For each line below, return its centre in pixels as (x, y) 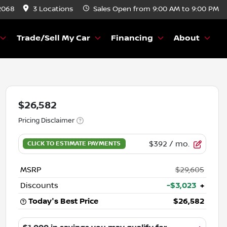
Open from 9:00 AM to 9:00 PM (166, 9)
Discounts (39, 185)
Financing (132, 38)
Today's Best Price (63, 201)
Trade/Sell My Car (53, 38)
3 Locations (53, 9)
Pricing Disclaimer (46, 120)
